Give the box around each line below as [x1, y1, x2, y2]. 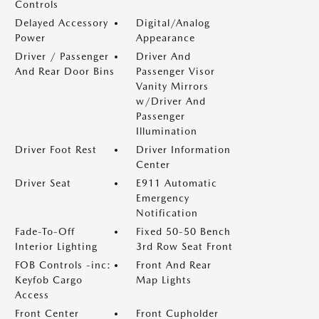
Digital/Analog [136, 17, 210, 28]
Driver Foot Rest [15, 144, 97, 155]
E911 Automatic [136, 177, 217, 189]
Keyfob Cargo [15, 274, 83, 286]
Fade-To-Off [15, 226, 75, 237]
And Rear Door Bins [15, 66, 115, 77]
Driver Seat [15, 177, 71, 189]
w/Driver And [136, 95, 206, 107]
